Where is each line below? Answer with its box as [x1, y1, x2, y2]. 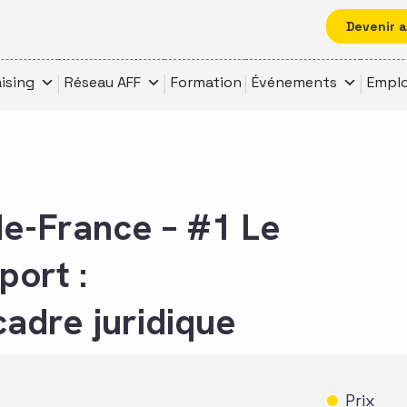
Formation [171, 73, 242, 92]
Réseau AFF [65, 73, 141, 92]
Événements [252, 73, 337, 92]
